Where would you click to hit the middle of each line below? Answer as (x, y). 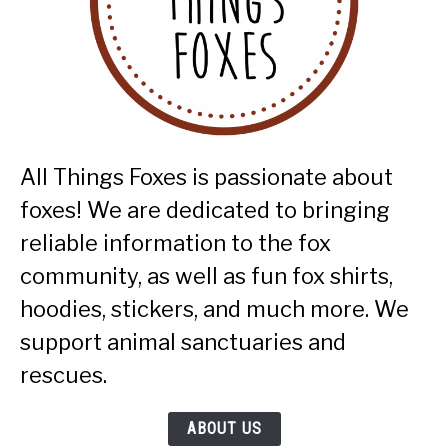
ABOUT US (224, 428)
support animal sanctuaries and (183, 341)
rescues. (63, 374)
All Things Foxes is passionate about (206, 176)
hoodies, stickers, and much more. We (214, 308)
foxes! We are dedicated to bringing (205, 209)
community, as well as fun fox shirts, (206, 275)
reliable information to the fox (175, 242)
